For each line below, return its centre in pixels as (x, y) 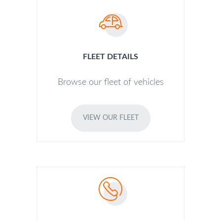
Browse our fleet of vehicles (110, 82)
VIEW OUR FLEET (110, 118)
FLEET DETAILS (110, 57)
